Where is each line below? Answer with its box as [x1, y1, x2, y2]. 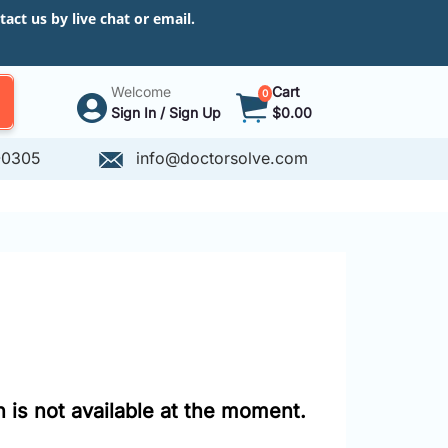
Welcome [111, 83, 171, 100]
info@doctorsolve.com [131, 148, 308, 168]
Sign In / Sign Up [111, 104, 221, 121]
